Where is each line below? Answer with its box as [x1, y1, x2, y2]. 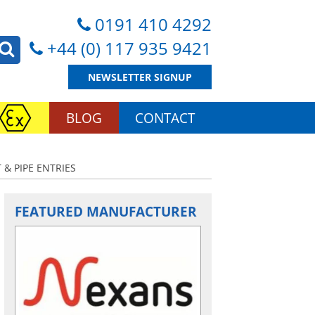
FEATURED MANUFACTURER [15, 202, 198, 221]
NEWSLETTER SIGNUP [88, 70, 192, 84]
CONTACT [135, 108, 195, 127]
